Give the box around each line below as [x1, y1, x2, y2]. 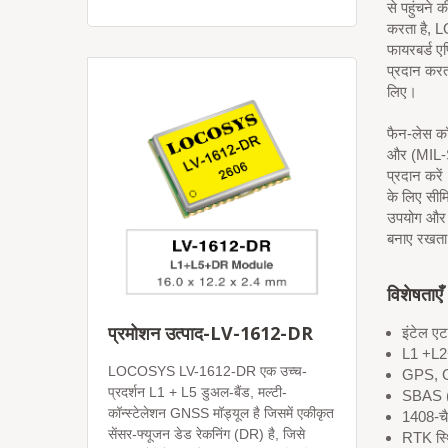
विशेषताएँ [387, 282, 443, 306]
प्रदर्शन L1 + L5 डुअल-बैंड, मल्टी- [108, 384, 287, 400]
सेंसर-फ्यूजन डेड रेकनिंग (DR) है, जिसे [108, 426, 305, 442]
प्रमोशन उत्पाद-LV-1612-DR [108, 321, 313, 345]
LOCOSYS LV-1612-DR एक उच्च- [108, 363, 307, 379]
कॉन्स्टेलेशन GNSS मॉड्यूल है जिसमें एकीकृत [108, 405, 334, 421]
